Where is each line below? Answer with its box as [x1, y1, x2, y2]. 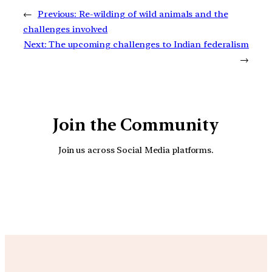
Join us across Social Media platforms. [58, 144, 214, 155]
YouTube [92, 171, 206, 207]
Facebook [121, 171, 245, 207]
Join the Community [53, 114, 219, 135]
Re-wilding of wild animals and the [78, 8, 228, 19]
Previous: [37, 8, 77, 19]
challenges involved [23, 23, 108, 35]
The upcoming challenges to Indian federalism [49, 38, 249, 50]
